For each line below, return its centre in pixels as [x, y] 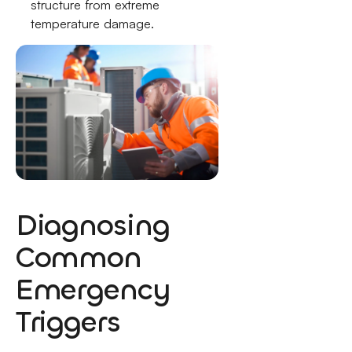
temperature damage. [93, 24]
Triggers [68, 322]
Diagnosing [92, 225]
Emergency [93, 290]
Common [78, 258]
